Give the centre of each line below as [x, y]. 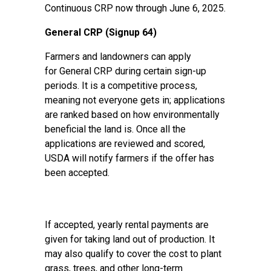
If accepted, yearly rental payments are [127, 225]
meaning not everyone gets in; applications [135, 100]
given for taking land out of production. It [130, 239]
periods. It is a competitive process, [121, 86]
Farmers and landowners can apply [118, 57]
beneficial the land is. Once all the [115, 129]
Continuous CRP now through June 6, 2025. [135, 8]
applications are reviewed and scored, [125, 144]
